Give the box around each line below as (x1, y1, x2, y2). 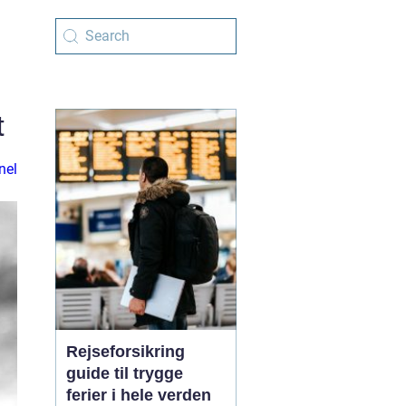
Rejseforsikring (66, 343, 185, 361)
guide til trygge (66, 364, 183, 382)
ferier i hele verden (66, 386, 211, 404)
